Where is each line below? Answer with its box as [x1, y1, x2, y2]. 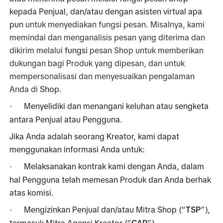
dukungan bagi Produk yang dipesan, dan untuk [9, 58, 185, 68]
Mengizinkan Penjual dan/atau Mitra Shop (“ [24, 205, 186, 214]
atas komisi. [9, 188, 54, 197]
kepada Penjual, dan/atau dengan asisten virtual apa [9, 6, 203, 16]
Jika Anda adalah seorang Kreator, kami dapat [9, 131, 180, 141]
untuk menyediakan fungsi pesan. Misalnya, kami [23, 19, 205, 29]
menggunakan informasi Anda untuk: [9, 144, 147, 154]
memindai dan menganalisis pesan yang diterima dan [9, 32, 206, 42]
